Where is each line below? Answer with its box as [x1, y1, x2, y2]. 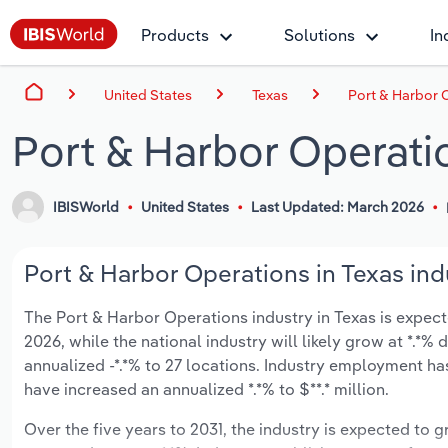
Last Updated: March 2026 [250, 198, 424, 217]
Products [141, 25, 209, 45]
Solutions [284, 25, 355, 45]
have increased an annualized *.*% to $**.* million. [24, 379, 389, 400]
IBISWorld [53, 198, 120, 217]
